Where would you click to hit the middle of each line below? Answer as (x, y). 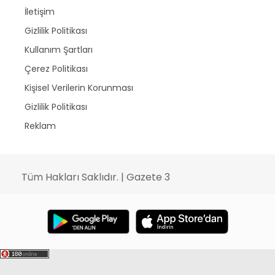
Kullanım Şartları (59, 49)
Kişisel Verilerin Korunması (79, 87)
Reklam (40, 126)
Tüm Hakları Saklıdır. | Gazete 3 (96, 177)
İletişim (40, 11)
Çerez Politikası (56, 68)
